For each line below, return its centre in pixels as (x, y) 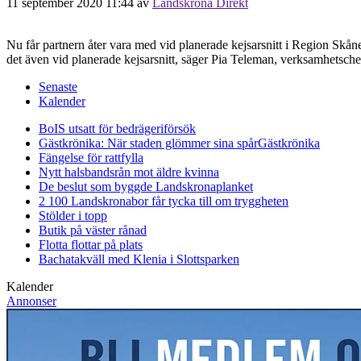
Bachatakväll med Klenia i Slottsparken (139, 259)
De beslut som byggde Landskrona (127, 186)
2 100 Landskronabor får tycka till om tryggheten (164, 201)
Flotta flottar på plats (91, 244)
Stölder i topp (73, 215)
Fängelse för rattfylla (91, 157)
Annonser (31, 301)
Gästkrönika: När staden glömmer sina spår (148, 143)
